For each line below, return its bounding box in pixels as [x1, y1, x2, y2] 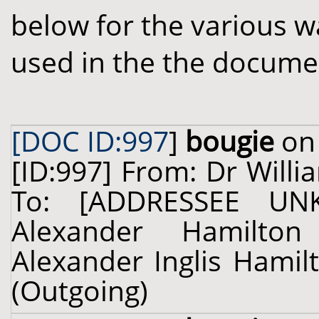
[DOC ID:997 [11, 122, 169, 159]
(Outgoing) [11, 272, 148, 309]
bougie [185, 122, 274, 159]
